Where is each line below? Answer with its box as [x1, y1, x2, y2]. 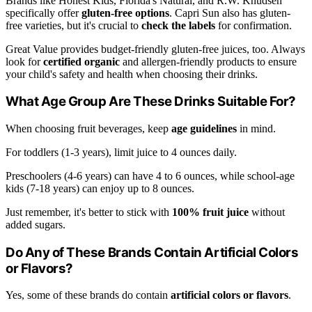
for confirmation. [215, 19, 292, 31]
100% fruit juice [172, 205, 249, 218]
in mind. [237, 122, 276, 134]
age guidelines [171, 122, 237, 134]
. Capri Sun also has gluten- [169, 6, 290, 19]
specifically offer [6, 6, 81, 19]
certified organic [43, 55, 120, 68]
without [249, 205, 285, 218]
